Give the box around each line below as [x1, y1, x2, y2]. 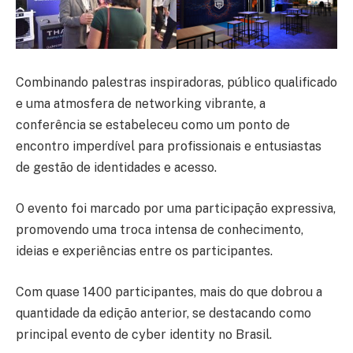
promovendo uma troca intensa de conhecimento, [16, 221, 303, 237]
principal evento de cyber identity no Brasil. [16, 326, 272, 342]
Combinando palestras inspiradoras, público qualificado [16, 75, 337, 91]
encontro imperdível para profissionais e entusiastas [16, 139, 321, 154]
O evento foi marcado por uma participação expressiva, [16, 200, 336, 216]
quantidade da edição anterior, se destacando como [16, 305, 311, 321]
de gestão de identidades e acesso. [16, 160, 217, 176]
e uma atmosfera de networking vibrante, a [16, 96, 266, 112]
